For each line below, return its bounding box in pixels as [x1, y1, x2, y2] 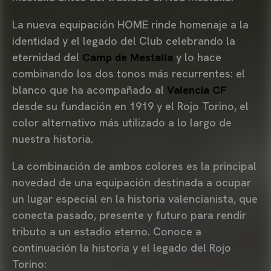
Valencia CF [167, 82, 226, 97]
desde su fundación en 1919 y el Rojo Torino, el [12, 99, 249, 113]
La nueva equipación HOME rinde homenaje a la [12, 17, 249, 31]
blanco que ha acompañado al [12, 82, 167, 97]
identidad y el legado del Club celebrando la [12, 33, 235, 48]
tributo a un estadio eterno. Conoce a [12, 224, 201, 238]
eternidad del [12, 50, 82, 64]
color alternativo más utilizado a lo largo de [12, 115, 232, 129]
